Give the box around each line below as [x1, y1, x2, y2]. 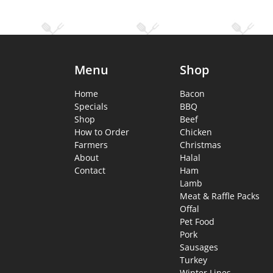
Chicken [180, 126, 213, 138]
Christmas [180, 139, 222, 151]
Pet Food [180, 216, 215, 228]
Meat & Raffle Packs [180, 190, 260, 202]
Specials [74, 101, 108, 113]
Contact [74, 165, 105, 177]
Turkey [180, 254, 208, 266]
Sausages [180, 241, 219, 253]
